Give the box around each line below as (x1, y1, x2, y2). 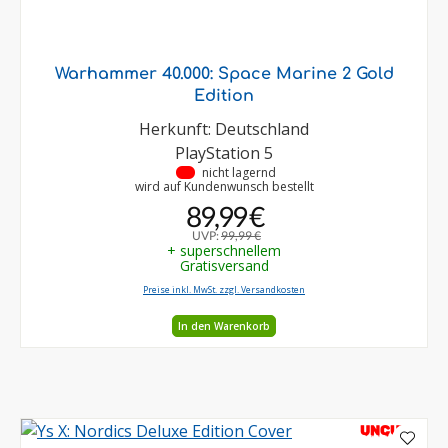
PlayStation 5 (175, 142, 273, 165)
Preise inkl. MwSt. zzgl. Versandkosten (143, 284, 305, 297)
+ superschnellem (167, 241, 281, 261)
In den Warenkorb (178, 318, 270, 333)
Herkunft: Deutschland (139, 118, 309, 141)
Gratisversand (179, 256, 269, 276)
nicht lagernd (202, 164, 276, 182)
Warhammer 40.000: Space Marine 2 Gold (54, 65, 394, 84)
